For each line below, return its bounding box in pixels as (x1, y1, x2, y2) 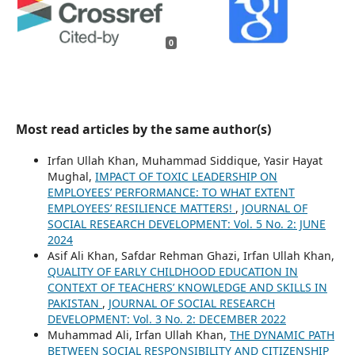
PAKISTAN (47, 296, 102, 311)
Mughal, (47, 169, 95, 185)
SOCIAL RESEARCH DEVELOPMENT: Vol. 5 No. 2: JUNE (47, 216, 326, 232)
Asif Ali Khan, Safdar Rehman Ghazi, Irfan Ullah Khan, (47, 248, 334, 264)
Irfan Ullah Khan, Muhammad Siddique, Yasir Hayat (47, 153, 323, 169)
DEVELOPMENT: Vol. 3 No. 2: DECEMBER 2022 (47, 311, 286, 327)
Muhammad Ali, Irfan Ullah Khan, (47, 327, 230, 343)
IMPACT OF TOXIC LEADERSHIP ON (94, 169, 277, 185)
